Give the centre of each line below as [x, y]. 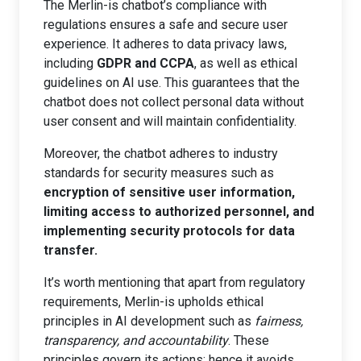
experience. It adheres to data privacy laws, [165, 44]
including [70, 63]
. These [249, 340]
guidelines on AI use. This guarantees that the [172, 83]
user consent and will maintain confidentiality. [170, 121]
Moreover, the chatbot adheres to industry [161, 154]
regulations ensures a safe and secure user [166, 25]
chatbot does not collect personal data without [174, 102]
